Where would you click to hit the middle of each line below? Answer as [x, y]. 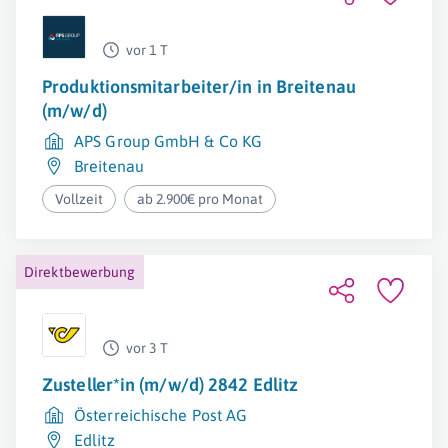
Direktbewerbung [80, 272]
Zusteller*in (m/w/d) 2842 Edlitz [170, 384]
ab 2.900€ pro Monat [200, 199]
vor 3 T [147, 348]
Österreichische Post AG [161, 415]
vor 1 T [147, 50]
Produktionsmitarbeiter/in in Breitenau [199, 86]
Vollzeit [79, 199]
